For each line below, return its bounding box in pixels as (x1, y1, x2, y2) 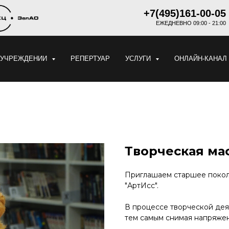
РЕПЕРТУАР (70, 55, 110, 62)
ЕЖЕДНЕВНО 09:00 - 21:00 (156, 20, 226, 26)
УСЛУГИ (125, 55, 153, 62)
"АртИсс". (125, 181, 158, 190)
